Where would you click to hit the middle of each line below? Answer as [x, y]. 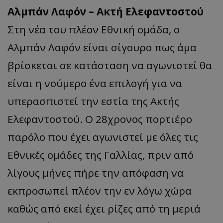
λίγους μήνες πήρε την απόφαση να [96, 172]
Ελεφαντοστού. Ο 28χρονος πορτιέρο [100, 119]
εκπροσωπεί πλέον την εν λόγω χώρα [100, 190]
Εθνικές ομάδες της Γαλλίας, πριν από [101, 155]
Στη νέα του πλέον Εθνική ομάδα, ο [94, 29]
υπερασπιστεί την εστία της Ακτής [93, 101]
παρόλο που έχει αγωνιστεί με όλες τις [103, 137]
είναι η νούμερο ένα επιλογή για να [95, 83]
